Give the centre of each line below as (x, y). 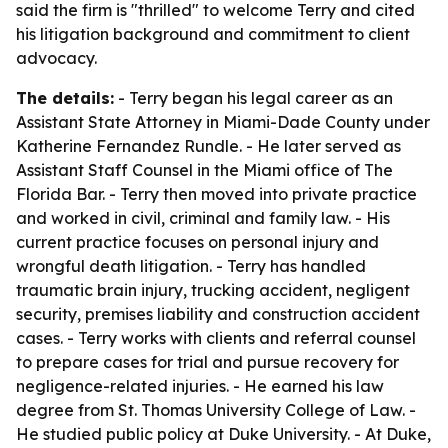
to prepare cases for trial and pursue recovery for (207, 362)
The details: (65, 98)
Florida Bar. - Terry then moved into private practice (216, 194)
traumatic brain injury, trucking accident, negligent (213, 290)
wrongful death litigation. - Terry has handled (191, 266)
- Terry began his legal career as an (253, 98)
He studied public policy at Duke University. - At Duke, (223, 434)
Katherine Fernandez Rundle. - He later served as (208, 146)
